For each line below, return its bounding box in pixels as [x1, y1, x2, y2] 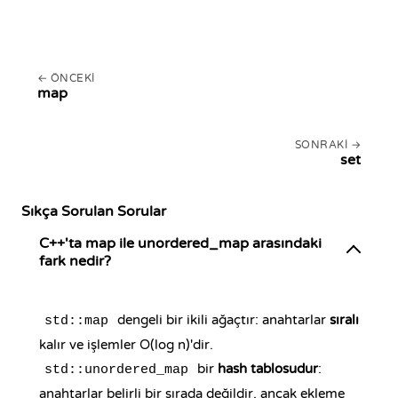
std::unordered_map [44, 362, 188, 378]
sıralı [330, 312, 359, 328]
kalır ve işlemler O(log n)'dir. [39, 337, 213, 353]
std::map [44, 314, 108, 329]
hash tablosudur [218, 361, 318, 377]
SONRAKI [294, 139, 348, 151]
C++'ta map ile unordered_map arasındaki [39, 235, 322, 252]
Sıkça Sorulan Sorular [21, 203, 166, 220]
